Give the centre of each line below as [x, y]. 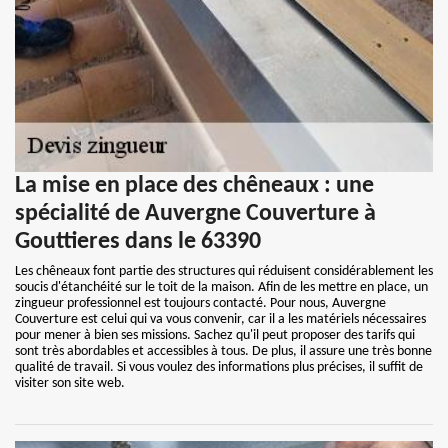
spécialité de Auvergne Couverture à [195, 214]
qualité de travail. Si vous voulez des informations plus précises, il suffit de [219, 367]
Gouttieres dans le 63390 [138, 242]
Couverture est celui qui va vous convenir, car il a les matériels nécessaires [220, 319]
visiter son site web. [70, 383]
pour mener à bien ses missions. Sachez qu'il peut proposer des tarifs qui [215, 335]
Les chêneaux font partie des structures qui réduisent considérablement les [224, 271]
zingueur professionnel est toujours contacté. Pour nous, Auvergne [200, 303]
